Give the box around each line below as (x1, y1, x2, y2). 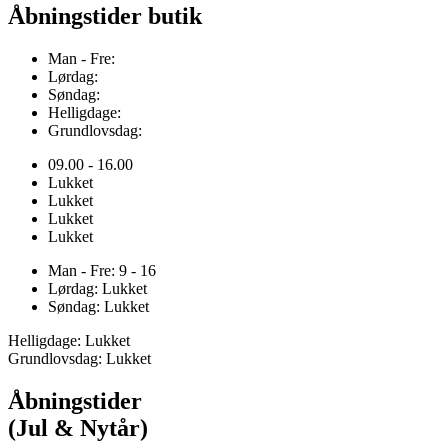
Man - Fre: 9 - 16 (48, 261, 156, 279)
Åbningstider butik (8, 2, 202, 29)
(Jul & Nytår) (8, 414, 148, 441)
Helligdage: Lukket (8, 331, 130, 349)
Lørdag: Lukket (48, 279, 147, 297)
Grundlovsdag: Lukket (8, 349, 151, 367)
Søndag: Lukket (48, 297, 149, 315)
